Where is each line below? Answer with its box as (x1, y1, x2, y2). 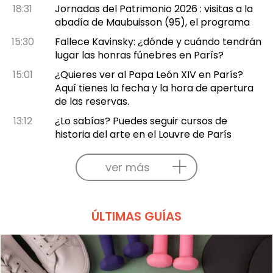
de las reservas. (54, 94, 129, 108)
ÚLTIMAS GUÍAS (91, 207, 182, 225)
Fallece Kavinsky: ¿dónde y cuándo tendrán (54, 34, 261, 49)
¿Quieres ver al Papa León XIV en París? (54, 67, 243, 82)
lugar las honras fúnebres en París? (54, 48, 224, 62)
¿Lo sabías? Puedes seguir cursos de (54, 113, 227, 128)
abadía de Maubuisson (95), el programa (54, 15, 250, 29)
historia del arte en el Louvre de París (54, 127, 232, 141)
